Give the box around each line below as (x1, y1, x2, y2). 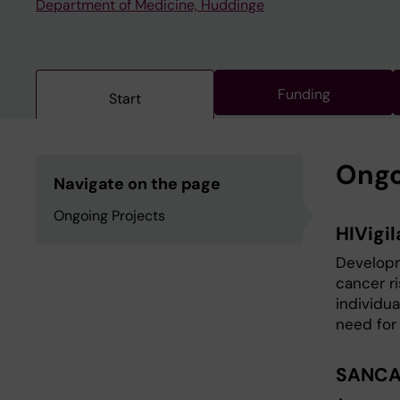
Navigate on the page (54, 173, 221, 195)
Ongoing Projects (54, 206, 165, 225)
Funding (277, 85, 330, 104)
